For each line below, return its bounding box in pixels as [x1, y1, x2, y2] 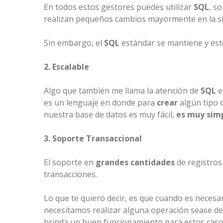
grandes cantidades [96, 157, 175, 168]
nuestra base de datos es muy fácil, [44, 109, 176, 120]
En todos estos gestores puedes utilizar [44, 1, 194, 13]
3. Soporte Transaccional [44, 133, 142, 144]
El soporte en [44, 157, 96, 168]
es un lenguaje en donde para [44, 97, 157, 109]
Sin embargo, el [44, 37, 104, 49]
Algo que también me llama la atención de [44, 85, 201, 97]
